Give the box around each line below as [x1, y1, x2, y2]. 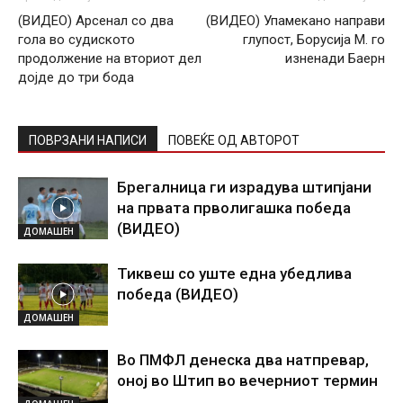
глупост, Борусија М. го [243, 31, 385, 48]
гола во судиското [18, 31, 135, 48]
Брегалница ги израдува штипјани [117, 178, 372, 196]
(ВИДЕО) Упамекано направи [206, 13, 385, 29]
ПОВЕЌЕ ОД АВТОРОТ [168, 133, 300, 148]
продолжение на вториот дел [18, 50, 201, 67]
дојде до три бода [18, 69, 134, 85]
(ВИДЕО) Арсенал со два [18, 13, 174, 29]
